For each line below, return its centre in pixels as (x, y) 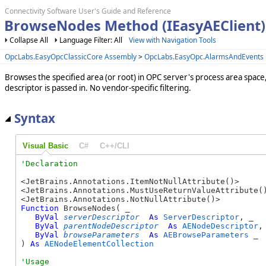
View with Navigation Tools (172, 40)
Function (40, 208)
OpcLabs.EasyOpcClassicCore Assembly (71, 56)
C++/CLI (114, 145)
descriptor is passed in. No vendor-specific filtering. (98, 88)
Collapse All (29, 40)
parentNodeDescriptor (111, 226)
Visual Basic (45, 145)
